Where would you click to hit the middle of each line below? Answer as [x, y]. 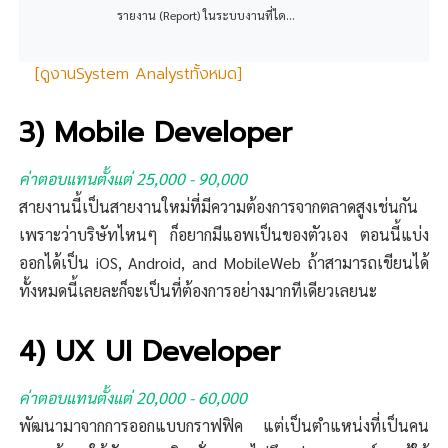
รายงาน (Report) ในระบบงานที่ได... [205, 15]
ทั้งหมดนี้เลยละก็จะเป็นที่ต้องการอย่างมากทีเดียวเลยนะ [198, 291]
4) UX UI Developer [150, 352]
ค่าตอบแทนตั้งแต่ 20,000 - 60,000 [133, 398]
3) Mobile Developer [156, 133]
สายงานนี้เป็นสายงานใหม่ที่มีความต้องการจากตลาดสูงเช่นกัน [219, 207]
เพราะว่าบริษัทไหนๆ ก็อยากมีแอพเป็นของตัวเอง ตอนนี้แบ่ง [224, 235]
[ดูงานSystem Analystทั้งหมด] [139, 74]
